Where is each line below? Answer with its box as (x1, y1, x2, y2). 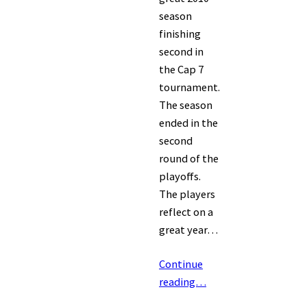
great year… (159, 223, 218, 237)
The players (159, 187, 215, 201)
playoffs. (159, 169, 203, 184)
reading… (159, 275, 206, 289)
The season (159, 98, 212, 112)
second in (159, 45, 204, 59)
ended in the (159, 116, 218, 130)
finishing (159, 27, 201, 41)
